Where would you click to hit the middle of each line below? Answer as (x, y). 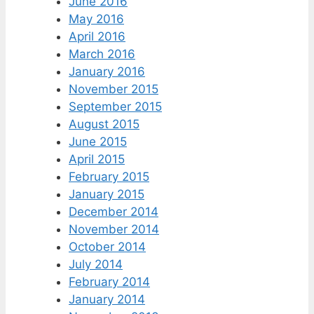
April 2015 (97, 159)
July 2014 (96, 265)
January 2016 (107, 72)
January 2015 (107, 194)
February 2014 (109, 282)
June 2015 (98, 142)
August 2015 (104, 124)
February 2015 (109, 177)
